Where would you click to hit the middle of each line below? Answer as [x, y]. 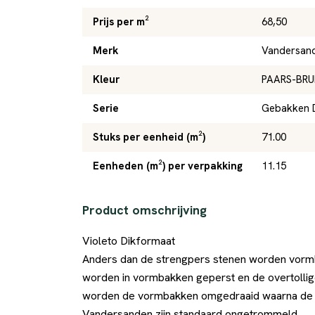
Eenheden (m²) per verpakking [168, 166]
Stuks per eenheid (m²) [149, 137]
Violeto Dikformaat [129, 241]
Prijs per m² [121, 22]
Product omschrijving [144, 210]
